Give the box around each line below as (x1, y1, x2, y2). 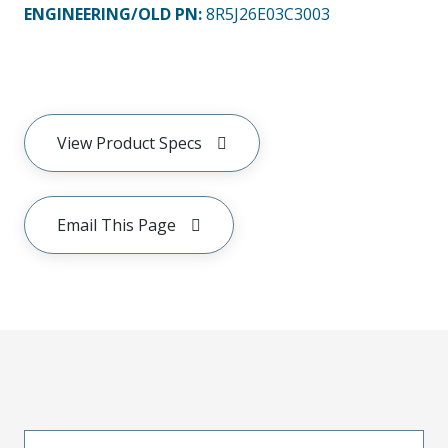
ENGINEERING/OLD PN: (24, 2, 206, 25)
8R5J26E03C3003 (206, 2, 330, 25)
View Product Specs (57, 131, 202, 154)
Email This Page (57, 213, 176, 236)
